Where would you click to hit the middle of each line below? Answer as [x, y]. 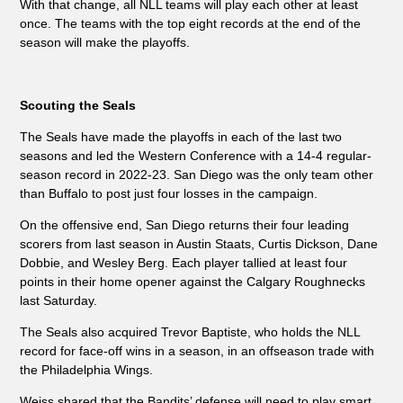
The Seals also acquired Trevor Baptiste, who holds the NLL [189, 332]
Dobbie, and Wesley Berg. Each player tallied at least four [183, 263]
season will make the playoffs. [104, 43]
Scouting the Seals [77, 106]
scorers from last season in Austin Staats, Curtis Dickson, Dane [198, 244]
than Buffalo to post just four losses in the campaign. [170, 194]
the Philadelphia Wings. [88, 370]
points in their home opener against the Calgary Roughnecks [192, 282]
